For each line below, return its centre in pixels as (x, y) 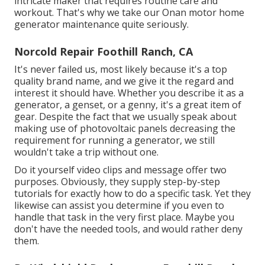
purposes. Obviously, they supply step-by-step (117, 181)
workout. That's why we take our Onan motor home (129, 12)
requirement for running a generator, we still (114, 140)
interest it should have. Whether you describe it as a (129, 93)
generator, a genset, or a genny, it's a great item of (128, 104)
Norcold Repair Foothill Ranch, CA (104, 51)
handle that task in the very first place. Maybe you (124, 217)
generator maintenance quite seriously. (101, 24)
